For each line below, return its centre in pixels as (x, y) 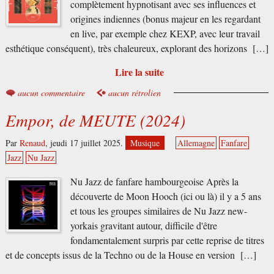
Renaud (32, 143)
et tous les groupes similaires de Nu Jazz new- (158, 211)
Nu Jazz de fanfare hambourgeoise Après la (154, 181)
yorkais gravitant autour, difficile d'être (143, 225)
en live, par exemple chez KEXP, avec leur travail (165, 34)
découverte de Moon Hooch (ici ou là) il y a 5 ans (165, 196)
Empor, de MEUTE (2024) (95, 120)
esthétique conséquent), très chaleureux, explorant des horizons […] (137, 49)
